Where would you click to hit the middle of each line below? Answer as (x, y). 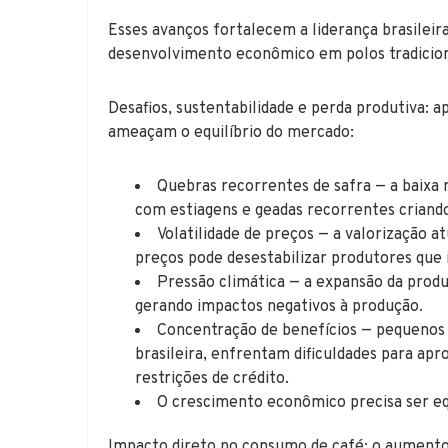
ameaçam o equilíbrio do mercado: (231, 132)
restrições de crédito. (212, 378)
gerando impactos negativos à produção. (279, 306)
